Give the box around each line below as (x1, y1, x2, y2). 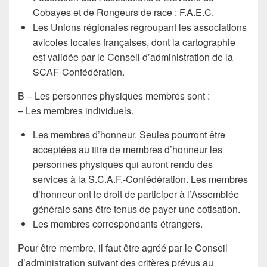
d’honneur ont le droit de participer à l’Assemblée (33, 187, 239, 201)
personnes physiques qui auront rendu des (33, 157, 213, 171)
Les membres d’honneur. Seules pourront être (33, 128, 225, 141)
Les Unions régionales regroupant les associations (33, 20, 247, 34)
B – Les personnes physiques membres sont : (18, 89, 210, 103)
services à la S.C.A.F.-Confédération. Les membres (33, 172, 248, 186)
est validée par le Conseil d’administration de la (33, 50, 233, 64)
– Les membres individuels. (18, 104, 133, 117)
